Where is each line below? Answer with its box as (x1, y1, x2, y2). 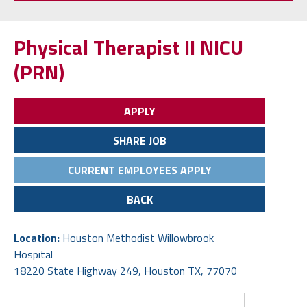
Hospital (14, 184, 53, 201)
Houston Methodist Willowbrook (62, 168, 214, 184)
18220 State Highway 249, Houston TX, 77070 (14, 201, 237, 217)
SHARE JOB (112, 71, 167, 87)
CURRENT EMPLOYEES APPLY (67, 100, 212, 116)
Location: (14, 168, 62, 184)
